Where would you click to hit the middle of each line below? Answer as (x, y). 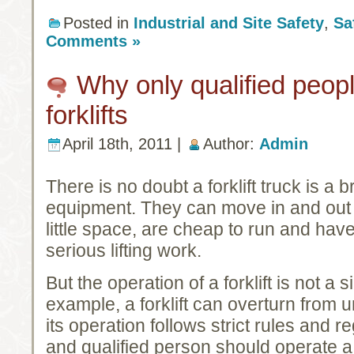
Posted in (98, 23)
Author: (231, 144)
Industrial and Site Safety (229, 23)
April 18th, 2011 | (124, 144)
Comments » (93, 41)
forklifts (87, 115)
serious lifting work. (124, 250)
